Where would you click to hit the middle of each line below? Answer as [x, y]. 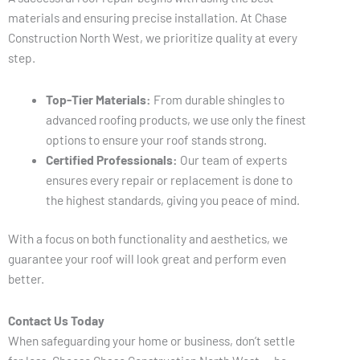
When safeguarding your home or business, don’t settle [151, 341]
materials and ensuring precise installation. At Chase [147, 17]
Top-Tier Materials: [98, 99]
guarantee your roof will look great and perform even [147, 259]
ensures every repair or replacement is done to [169, 180]
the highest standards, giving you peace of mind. [172, 200]
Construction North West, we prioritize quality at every [153, 37]
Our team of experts [232, 160]
